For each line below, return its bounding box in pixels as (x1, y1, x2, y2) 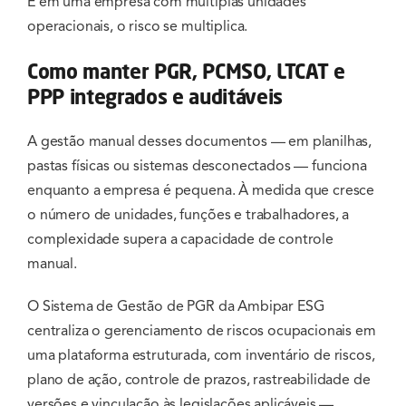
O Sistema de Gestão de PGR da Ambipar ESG (27, 297, 324, 316)
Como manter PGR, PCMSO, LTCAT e (27, 59, 345, 84)
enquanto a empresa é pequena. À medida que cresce (27, 181, 375, 200)
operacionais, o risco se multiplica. (27, 17, 248, 36)
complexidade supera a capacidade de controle (27, 230, 333, 249)
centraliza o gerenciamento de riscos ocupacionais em (27, 322, 376, 341)
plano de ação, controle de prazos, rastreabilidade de (27, 371, 371, 390)
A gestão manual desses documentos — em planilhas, (27, 132, 372, 151)
